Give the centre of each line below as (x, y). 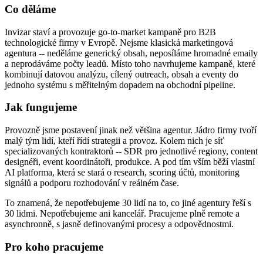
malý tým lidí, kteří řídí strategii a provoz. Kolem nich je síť (114, 141)
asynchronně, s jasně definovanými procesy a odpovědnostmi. (119, 224)
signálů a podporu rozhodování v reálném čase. (92, 183)
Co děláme (30, 9)
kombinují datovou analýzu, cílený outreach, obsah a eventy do (122, 74)
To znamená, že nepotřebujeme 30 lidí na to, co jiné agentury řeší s (128, 203)
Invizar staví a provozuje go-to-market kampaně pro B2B (110, 32)
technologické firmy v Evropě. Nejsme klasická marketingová (119, 42)
